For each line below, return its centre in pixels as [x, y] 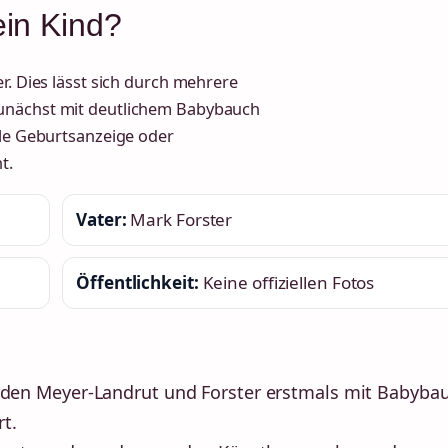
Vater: [101, 220]
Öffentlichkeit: [137, 283]
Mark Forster [179, 220]
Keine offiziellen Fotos [286, 283]
